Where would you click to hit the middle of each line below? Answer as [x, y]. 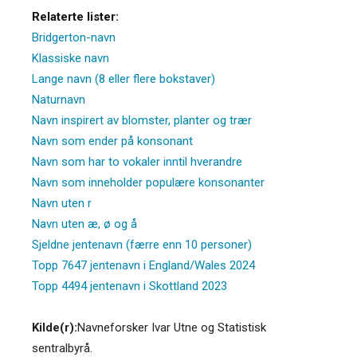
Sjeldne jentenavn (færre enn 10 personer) [142, 244]
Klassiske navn [71, 58]
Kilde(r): [55, 327]
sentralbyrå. [62, 348]
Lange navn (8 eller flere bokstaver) [124, 78]
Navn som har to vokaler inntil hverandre [137, 161]
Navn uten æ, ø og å [84, 224]
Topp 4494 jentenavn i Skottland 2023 [129, 286]
